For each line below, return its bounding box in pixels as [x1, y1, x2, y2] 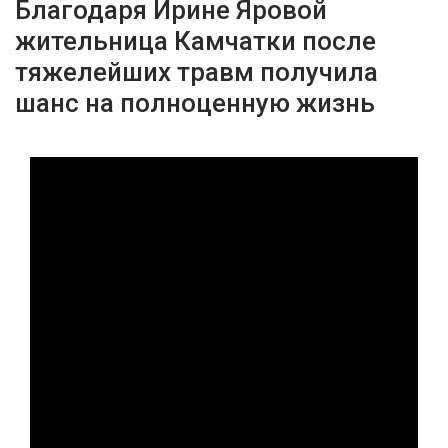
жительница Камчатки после [15, 26, 376, 56]
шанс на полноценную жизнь [15, 88, 375, 118]
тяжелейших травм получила [15, 57, 378, 87]
